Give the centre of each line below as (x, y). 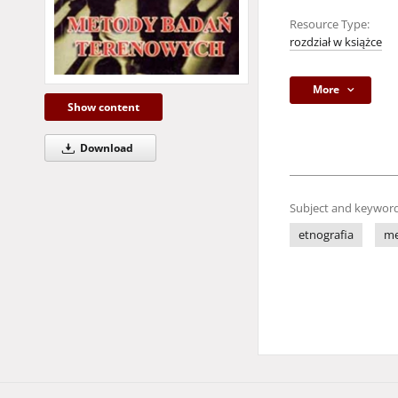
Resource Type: (330, 24)
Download (105, 147)
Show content (103, 107)
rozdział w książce (336, 42)
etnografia (326, 235)
